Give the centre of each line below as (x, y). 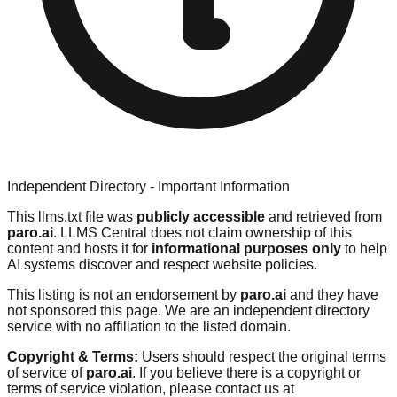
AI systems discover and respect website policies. (162, 264)
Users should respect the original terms (262, 356)
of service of (47, 372)
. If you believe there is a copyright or (246, 372)
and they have (332, 294)
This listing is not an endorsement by (124, 294)
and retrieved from (323, 216)
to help (364, 248)
